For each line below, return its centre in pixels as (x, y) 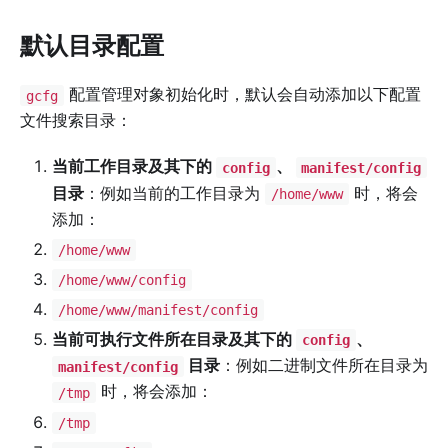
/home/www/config (121, 280)
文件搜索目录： (76, 120)
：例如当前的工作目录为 (174, 192)
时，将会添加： (154, 391)
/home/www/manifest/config (157, 310)
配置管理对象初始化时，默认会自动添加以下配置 (242, 94)
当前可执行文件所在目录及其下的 (174, 339)
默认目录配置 (92, 46)
